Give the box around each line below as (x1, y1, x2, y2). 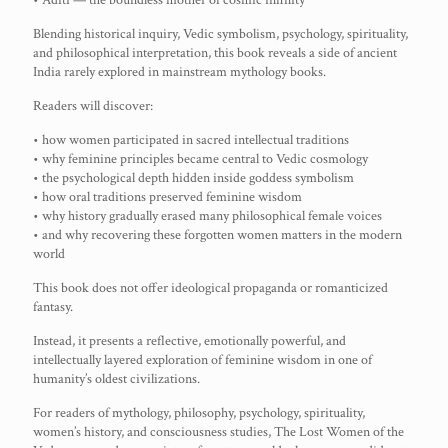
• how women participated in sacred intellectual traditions (33, 131, 349, 149)
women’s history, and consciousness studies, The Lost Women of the (33, 423, 404, 441)
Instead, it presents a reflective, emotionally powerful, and (33, 332, 346, 350)
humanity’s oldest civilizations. (33, 370, 200, 388)
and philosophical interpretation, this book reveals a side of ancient (33, 44, 397, 62)
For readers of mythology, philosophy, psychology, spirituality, (33, 404, 365, 422)
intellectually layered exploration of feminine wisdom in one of (33, 351, 372, 369)
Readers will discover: (33, 97, 153, 115)
